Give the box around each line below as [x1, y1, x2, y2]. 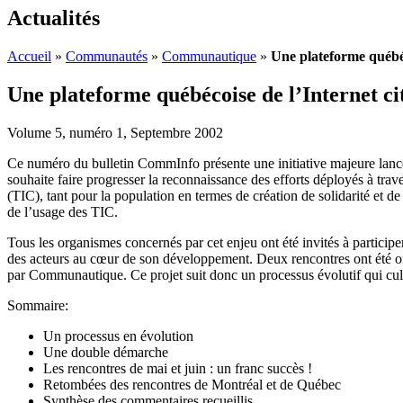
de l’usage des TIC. [7, 203, 118, 219]
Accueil [7, 48, 51, 64]
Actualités [7, 5, 100, 30]
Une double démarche [43, 344, 168, 360]
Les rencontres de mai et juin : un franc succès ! [43, 360, 312, 376]
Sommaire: [7, 297, 68, 313]
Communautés [66, 48, 148, 64]
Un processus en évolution [43, 327, 193, 344]
